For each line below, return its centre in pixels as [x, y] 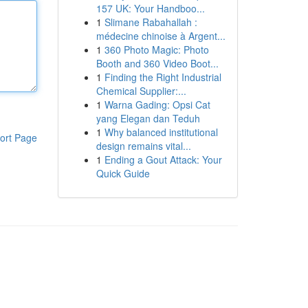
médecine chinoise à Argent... [161, 36]
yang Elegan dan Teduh [148, 118]
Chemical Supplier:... [141, 91]
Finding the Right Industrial [163, 77]
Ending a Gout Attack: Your [163, 159]
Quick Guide [123, 173]
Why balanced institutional [161, 132]
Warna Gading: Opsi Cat [157, 104]
